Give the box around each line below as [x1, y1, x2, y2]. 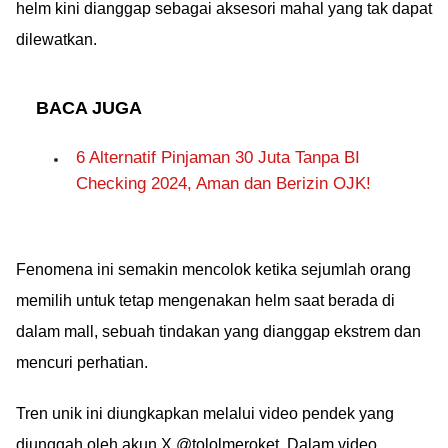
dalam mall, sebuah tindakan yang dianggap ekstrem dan [16, 323, 421, 340]
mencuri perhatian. [16, 354, 148, 371]
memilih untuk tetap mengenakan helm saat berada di [16, 292, 395, 309]
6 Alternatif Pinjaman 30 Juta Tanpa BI [76, 148, 360, 167]
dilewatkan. [16, 31, 97, 48]
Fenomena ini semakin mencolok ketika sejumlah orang [16, 261, 411, 278]
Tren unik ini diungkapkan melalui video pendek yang [16, 405, 394, 422]
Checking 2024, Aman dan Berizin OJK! [76, 174, 371, 193]
